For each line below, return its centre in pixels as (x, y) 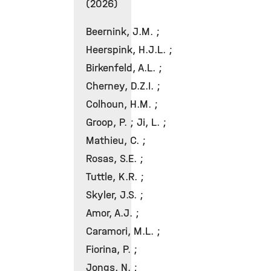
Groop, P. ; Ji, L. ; (126, 122)
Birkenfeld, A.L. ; (124, 68)
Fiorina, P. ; (112, 250)
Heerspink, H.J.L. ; (129, 50)
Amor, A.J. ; (113, 213)
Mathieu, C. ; (116, 141)
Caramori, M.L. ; (123, 231)
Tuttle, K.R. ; (115, 177)
